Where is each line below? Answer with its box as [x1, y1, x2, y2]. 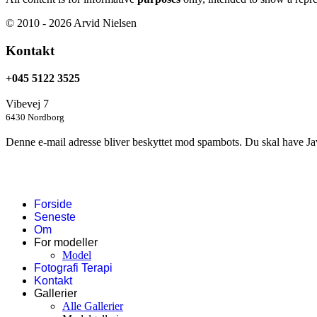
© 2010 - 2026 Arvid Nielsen [6, 17, 137, 30]
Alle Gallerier [62, 299, 123, 312]
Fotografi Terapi [34, 261, 113, 274]
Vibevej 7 [6, 97, 49, 110]
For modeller [34, 236, 98, 248]
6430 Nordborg [6, 111, 64, 122]
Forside [34, 197, 72, 210]
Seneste [34, 210, 76, 223]
